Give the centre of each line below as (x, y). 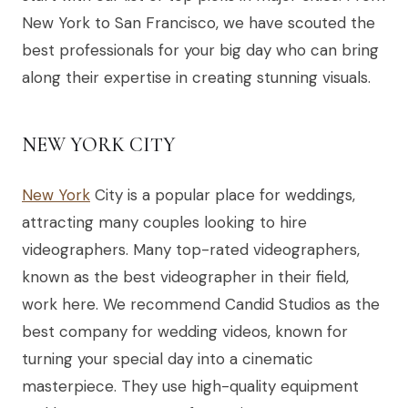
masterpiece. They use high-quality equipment (190, 387)
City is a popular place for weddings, (223, 195)
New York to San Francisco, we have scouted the (199, 23)
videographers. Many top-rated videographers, (191, 250)
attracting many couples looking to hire (164, 223)
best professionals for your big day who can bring (200, 51)
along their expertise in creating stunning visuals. (196, 78)
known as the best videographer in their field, (185, 277)
